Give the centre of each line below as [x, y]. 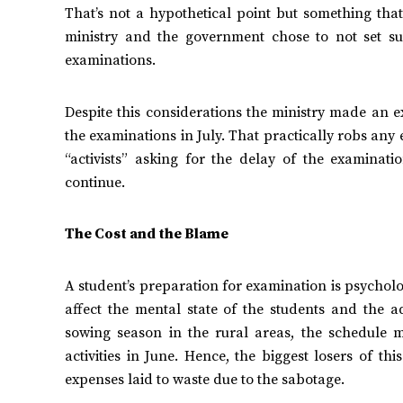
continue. [95, 182]
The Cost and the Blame [147, 234]
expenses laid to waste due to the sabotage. [205, 379]
